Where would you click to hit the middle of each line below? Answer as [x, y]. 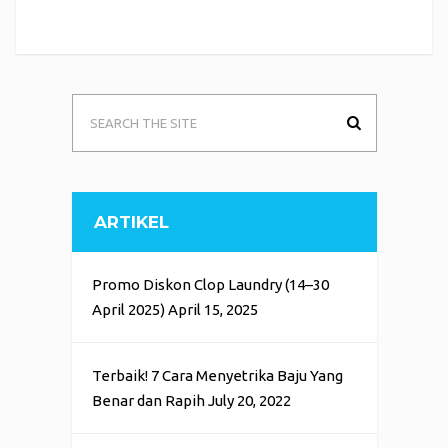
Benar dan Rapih [148, 400]
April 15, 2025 [212, 309]
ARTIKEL [131, 221]
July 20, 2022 [249, 400]
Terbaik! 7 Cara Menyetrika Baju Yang [217, 375]
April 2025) [128, 309]
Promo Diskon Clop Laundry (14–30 [210, 284]
